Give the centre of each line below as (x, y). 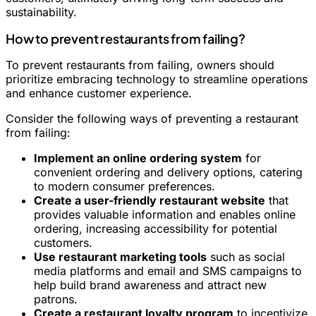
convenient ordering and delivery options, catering (168, 172)
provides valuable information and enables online (165, 215)
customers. (63, 243)
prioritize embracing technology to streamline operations (157, 79)
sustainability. (41, 12)
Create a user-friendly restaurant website (150, 201)
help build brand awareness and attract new (150, 285)
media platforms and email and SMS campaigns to (168, 271)
